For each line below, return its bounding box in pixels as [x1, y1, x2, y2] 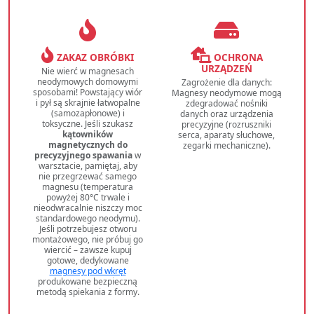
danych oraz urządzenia [179, 108, 273, 121]
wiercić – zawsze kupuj [43, 244, 132, 257]
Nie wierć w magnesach [41, 65, 134, 78]
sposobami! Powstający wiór [33, 86, 142, 99]
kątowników [62, 128, 113, 141]
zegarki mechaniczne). [182, 139, 271, 152]
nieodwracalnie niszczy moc [33, 202, 142, 214]
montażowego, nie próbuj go [32, 233, 143, 246]
